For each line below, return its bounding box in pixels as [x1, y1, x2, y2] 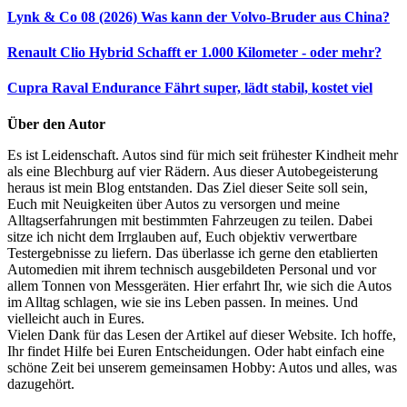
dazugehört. [7, 375, 74, 392]
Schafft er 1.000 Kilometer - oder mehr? [137, 45, 382, 61]
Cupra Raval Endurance [7, 80, 161, 96]
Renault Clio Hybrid [7, 45, 134, 61]
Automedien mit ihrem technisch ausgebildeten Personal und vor [7, 261, 376, 277]
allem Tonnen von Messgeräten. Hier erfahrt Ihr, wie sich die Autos [7, 277, 392, 293]
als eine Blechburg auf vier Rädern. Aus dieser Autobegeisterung [7, 163, 378, 179]
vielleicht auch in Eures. [7, 310, 144, 326]
